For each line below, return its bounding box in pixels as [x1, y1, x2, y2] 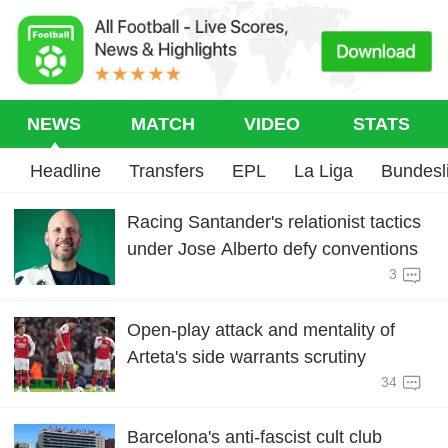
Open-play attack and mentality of [127, 319, 396, 340]
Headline [30, 161, 101, 181]
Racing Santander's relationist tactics [127, 212, 422, 232]
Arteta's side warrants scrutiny [127, 346, 367, 367]
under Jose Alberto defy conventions [127, 239, 419, 259]
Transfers [129, 161, 204, 181]
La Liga [294, 161, 353, 181]
